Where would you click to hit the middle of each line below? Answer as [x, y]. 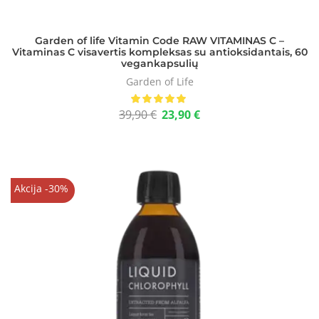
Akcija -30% [41, 188]
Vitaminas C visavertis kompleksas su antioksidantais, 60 [159, 52]
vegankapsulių [159, 63]
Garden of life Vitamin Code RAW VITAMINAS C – [159, 41]
